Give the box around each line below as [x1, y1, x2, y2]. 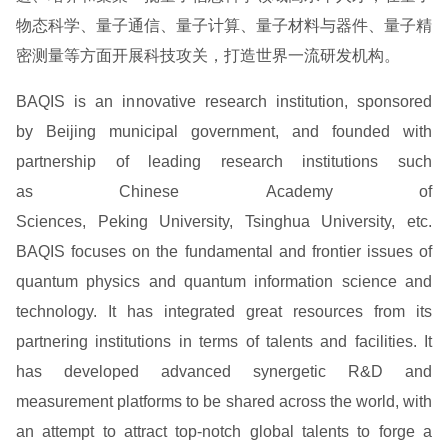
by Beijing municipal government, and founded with [16, 123, 432, 140]
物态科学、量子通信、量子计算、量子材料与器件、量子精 [16, 17, 432, 34]
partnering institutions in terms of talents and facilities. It [16, 333, 432, 350]
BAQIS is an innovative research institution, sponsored [16, 93, 432, 110]
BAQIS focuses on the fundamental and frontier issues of [16, 243, 432, 260]
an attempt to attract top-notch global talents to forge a [16, 423, 432, 440]
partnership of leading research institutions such [16, 153, 432, 170]
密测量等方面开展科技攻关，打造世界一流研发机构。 [16, 47, 400, 64]
